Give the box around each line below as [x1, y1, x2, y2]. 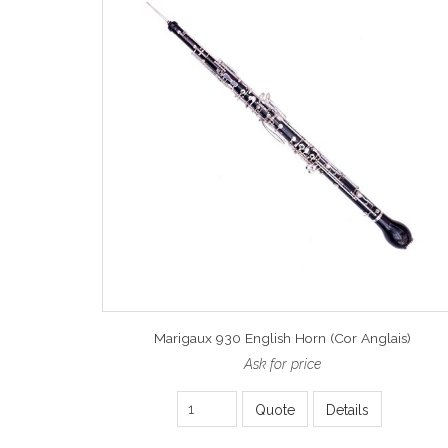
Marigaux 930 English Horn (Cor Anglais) [153, 330, 411, 347]
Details [326, 401, 369, 418]
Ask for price [243, 356, 321, 373]
